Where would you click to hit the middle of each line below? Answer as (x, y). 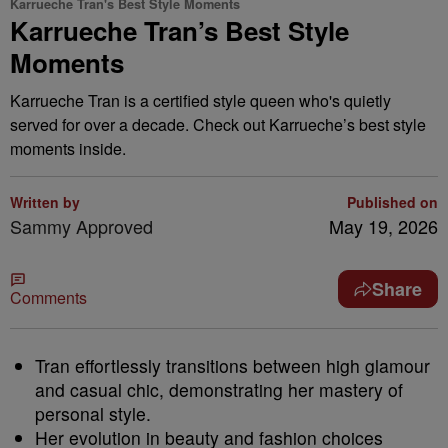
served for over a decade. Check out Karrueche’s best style (218, 124)
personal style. (93, 413)
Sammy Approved (81, 226)
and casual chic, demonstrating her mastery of (219, 389)
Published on (392, 202)
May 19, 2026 (383, 226)
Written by (45, 202)
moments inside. (68, 148)
